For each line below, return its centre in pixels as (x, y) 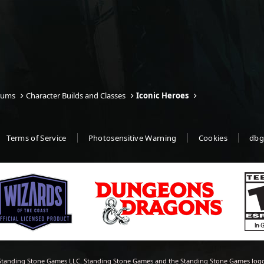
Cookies (213, 138)
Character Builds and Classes (76, 95)
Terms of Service (37, 138)
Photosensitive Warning (132, 138)
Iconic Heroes (163, 95)
